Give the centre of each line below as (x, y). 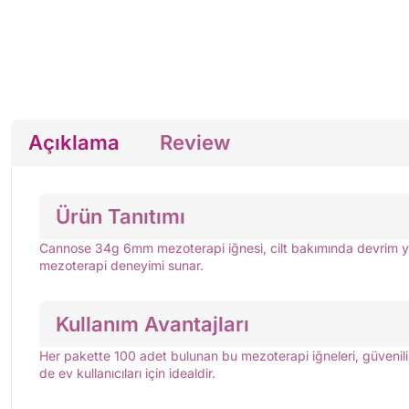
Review (195, 143)
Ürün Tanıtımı (121, 216)
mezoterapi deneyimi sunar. (121, 266)
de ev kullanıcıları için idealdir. (127, 373)
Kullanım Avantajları (152, 324)
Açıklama (74, 143)
